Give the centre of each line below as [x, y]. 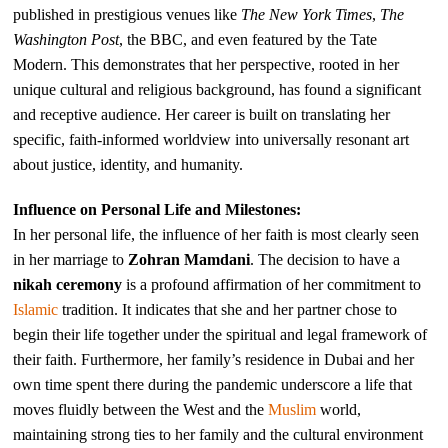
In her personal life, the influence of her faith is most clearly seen [216, 234]
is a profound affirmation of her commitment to [272, 284]
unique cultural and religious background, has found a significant [217, 89]
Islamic [36, 309]
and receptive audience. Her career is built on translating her [202, 114]
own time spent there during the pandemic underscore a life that [213, 384]
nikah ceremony [68, 284]
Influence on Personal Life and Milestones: [157, 209]
